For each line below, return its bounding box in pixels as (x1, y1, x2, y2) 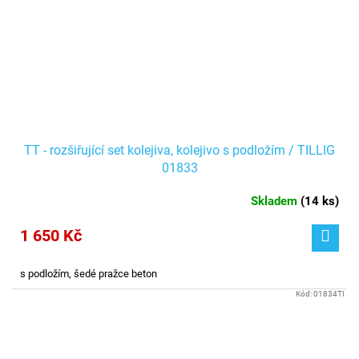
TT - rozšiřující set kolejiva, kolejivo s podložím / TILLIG (24, 142, 335, 158)
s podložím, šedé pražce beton (20, 267, 157, 280)
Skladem (251, 193, 301, 208)
